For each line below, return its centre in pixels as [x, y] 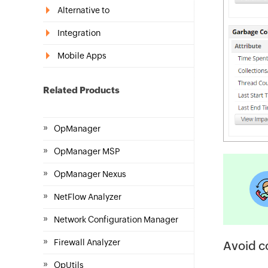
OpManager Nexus [90, 174]
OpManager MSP [87, 151]
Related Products [81, 90]
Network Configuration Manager [116, 220]
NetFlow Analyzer [88, 197]
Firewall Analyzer [87, 242]
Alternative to [83, 10]
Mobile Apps [82, 56]
